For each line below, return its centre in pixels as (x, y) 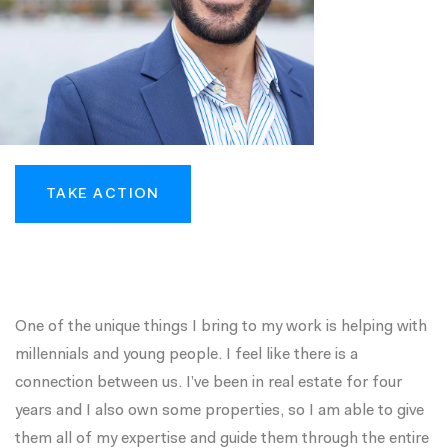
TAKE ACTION (103, 195)
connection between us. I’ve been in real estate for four (208, 383)
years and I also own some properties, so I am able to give (219, 411)
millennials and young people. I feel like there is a (186, 355)
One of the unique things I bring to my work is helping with (221, 327)
